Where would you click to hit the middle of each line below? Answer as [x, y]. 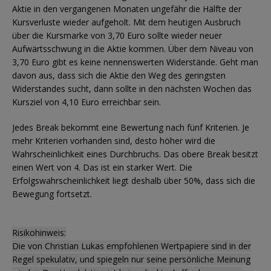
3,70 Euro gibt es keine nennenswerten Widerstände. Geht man [135, 62]
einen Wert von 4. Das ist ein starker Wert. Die [102, 167]
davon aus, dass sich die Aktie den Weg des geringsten [119, 75]
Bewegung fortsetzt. [52, 194]
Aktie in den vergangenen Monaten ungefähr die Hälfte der [127, 8]
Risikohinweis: [39, 232]
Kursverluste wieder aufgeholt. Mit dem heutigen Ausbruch [126, 22]
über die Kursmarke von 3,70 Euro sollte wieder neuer [117, 35]
